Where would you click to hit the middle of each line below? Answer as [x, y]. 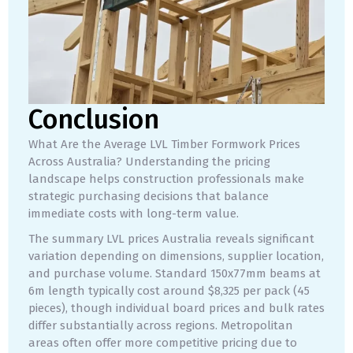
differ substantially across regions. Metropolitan [161, 326]
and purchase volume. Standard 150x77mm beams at [175, 274]
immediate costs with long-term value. [134, 214]
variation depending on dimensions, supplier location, [176, 256]
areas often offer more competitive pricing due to [163, 343]
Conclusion [94, 120]
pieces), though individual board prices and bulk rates [176, 308]
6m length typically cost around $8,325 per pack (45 [169, 291]
